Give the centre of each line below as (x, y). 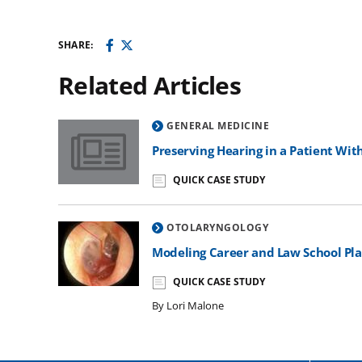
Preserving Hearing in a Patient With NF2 (181, 128)
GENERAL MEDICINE (218, 126)
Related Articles (150, 85)
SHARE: (76, 45)
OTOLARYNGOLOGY (217, 227)
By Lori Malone (188, 305)
